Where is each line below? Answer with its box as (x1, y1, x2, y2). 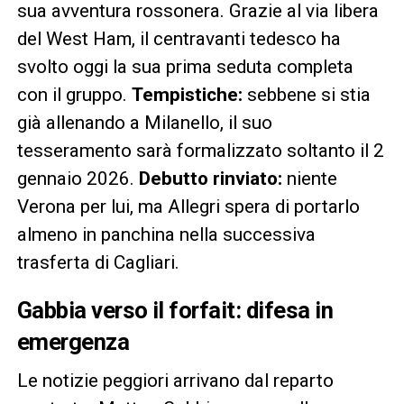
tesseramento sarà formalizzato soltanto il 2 (16, 140, 384, 162)
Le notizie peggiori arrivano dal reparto (16, 370, 334, 392)
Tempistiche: (131, 84, 243, 106)
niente (281, 168, 337, 190)
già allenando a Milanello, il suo (16, 112, 272, 134)
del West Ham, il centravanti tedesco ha (16, 28, 341, 50)
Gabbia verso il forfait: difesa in (16, 297, 334, 325)
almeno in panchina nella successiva (16, 224, 316, 246)
